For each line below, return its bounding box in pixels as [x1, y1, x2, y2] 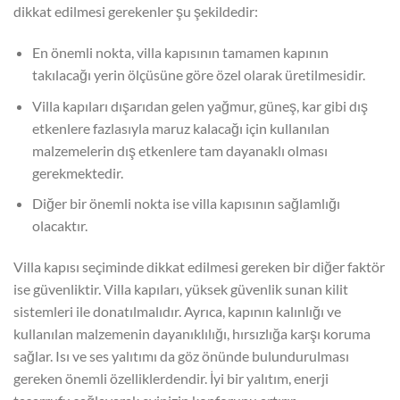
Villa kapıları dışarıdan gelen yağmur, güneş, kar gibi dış [31, 96, 368, 114]
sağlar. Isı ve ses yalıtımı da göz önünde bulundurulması [13, 347, 349, 365]
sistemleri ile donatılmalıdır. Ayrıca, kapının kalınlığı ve [13, 303, 341, 321]
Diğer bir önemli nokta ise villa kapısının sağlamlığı [31, 195, 340, 212]
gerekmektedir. [31, 163, 123, 181]
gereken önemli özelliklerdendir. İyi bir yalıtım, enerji [13, 370, 329, 387]
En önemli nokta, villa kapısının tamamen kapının [31, 44, 329, 62]
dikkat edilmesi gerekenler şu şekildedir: [13, 3, 258, 21]
